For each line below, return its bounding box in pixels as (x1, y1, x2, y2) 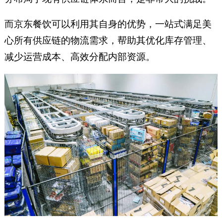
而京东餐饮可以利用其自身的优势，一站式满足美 (4, 18, 212, 29)
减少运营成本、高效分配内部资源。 (4, 51, 155, 62)
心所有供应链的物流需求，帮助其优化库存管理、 (4, 35, 212, 46)
